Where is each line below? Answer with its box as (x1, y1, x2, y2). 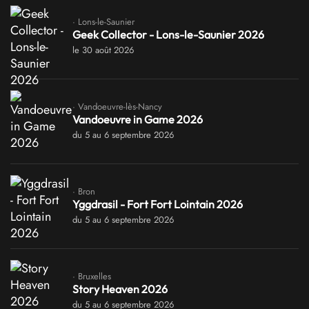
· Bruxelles (72, 269, 111, 283)
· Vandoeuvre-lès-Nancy (72, 99, 162, 113)
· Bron (72, 184, 95, 198)
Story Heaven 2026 (72, 281, 168, 296)
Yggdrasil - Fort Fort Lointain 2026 (72, 197, 243, 211)
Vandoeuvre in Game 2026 (72, 112, 203, 126)
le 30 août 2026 (72, 43, 134, 57)
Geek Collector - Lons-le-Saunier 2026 (72, 27, 264, 41)
